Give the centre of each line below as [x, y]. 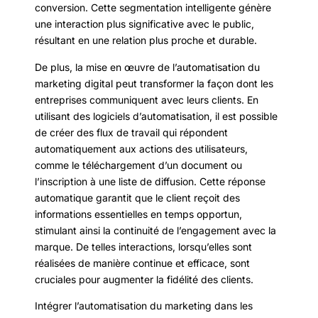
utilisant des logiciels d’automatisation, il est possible [156, 116]
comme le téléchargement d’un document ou [138, 165]
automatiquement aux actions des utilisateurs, [141, 148]
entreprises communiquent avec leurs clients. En [147, 99]
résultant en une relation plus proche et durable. [146, 40]
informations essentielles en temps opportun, [138, 214]
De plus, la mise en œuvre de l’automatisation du [147, 67]
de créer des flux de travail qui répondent [131, 132]
